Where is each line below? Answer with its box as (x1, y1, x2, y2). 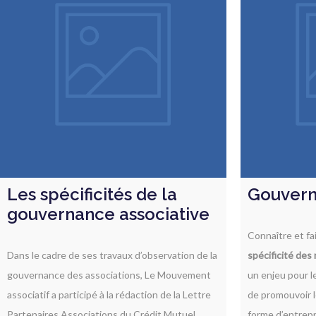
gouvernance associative (7, 204, 209, 225)
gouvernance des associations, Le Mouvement (7, 269, 211, 281)
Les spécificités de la (7, 184, 177, 205)
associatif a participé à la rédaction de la (7, 288, 183, 301)
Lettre (183, 288, 211, 301)
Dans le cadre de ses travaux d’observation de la (7, 249, 217, 262)
